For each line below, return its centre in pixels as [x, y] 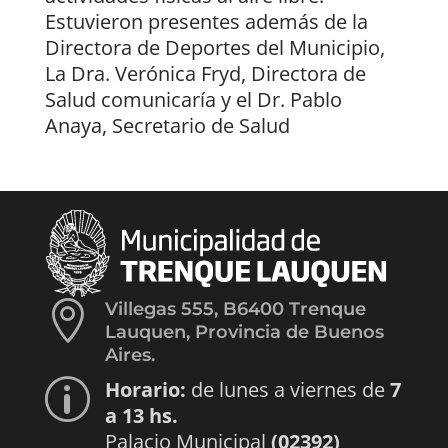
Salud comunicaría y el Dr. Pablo [193, 99]
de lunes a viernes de [287, 389]
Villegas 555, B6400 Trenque [235, 308]
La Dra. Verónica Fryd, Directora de [205, 73]
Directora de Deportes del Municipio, [214, 47]
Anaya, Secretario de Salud [167, 125]
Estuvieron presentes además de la [206, 21]
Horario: [145, 389]
